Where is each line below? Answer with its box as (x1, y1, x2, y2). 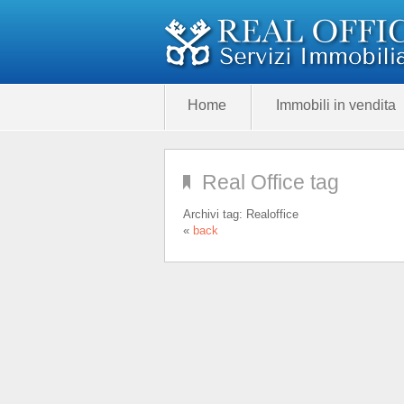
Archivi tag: (183, 207, 246, 221)
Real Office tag (202, 170, 339, 194)
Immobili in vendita (276, 97, 396, 113)
